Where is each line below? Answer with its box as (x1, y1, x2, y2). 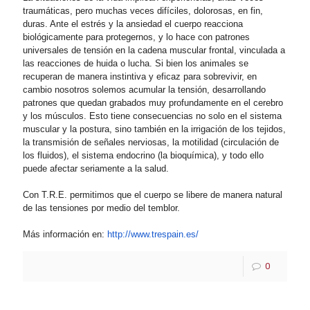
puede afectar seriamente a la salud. (23, 163, 169, 174)
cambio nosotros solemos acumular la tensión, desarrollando (23, 84, 266, 95)
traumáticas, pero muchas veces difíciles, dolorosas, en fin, (23, 6, 263, 17)
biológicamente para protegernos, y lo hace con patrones (23, 32, 250, 43)
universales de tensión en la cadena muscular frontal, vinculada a (23, 45, 285, 56)
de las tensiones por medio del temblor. (23, 203, 180, 214)
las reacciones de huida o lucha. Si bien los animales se (23, 58, 248, 69)
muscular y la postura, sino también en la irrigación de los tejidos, (23, 124, 286, 135)
